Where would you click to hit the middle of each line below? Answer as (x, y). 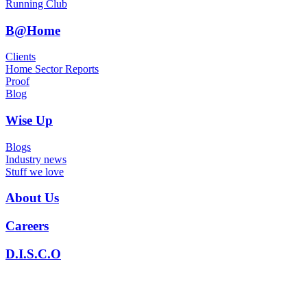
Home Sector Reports (52, 69)
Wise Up (29, 120)
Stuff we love (35, 171)
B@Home (33, 30)
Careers (27, 226)
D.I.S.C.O (33, 254)
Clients (21, 57)
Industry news (36, 159)
